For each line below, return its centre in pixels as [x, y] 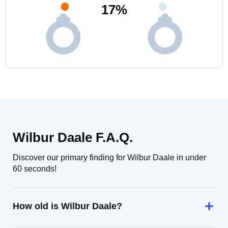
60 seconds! [35, 169]
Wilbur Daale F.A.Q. [73, 137]
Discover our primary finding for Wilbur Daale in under [109, 158]
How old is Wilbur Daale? [67, 206]
